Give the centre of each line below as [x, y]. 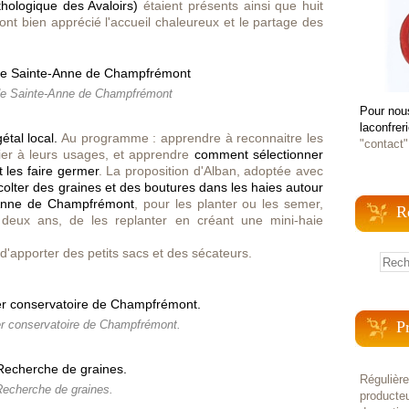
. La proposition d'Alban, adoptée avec [211, 171]
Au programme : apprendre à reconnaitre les [191, 138]
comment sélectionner [259, 154]
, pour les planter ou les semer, [229, 204]
